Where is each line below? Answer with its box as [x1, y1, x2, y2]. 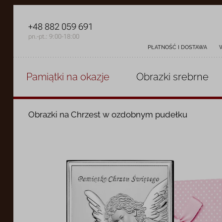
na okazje [64, 71, 110, 83]
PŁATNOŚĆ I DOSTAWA [148, 44, 208, 51]
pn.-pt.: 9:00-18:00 [28, 33, 79, 40]
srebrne [172, 71, 209, 83]
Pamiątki [26, 71, 64, 83]
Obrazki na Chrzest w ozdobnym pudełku [28, 110, 187, 119]
